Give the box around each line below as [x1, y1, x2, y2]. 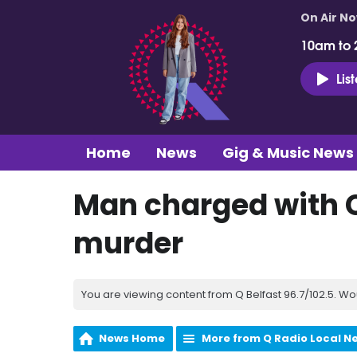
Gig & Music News [222, 142, 354, 163]
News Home [99, 330, 165, 346]
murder [73, 222, 183, 264]
